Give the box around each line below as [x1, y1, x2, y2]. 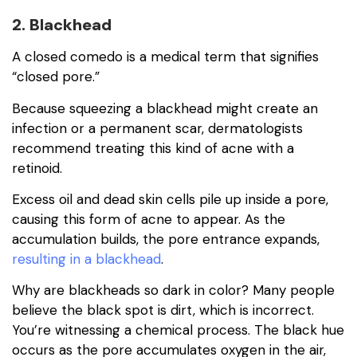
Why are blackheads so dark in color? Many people [12, 281, 335, 300]
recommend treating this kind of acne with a [12, 139, 294, 157]
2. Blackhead [12, 14, 112, 36]
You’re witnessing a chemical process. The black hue [12, 321, 344, 339]
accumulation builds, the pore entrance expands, [12, 230, 320, 249]
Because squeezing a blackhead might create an [12, 99, 318, 117]
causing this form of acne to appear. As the [12, 210, 285, 229]
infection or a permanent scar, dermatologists [12, 119, 303, 137]
